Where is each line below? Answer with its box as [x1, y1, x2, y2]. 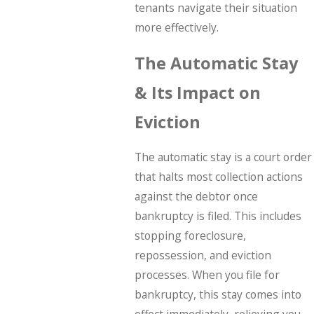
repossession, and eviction [134, 247, 271, 264]
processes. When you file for [134, 267, 280, 283]
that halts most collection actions [134, 169, 303, 185]
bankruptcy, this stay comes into [134, 287, 301, 303]
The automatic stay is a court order [134, 149, 312, 165]
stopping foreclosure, [134, 228, 246, 244]
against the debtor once [134, 189, 258, 205]
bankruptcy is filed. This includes [134, 208, 301, 224]
